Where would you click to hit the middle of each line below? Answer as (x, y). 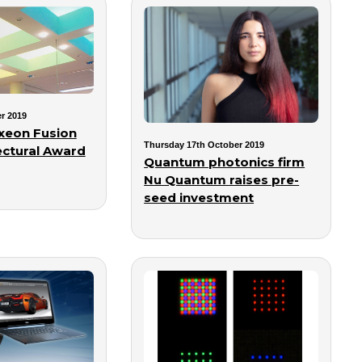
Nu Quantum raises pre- (222, 179)
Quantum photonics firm (225, 162)
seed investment (199, 197)
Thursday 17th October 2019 (204, 144)
